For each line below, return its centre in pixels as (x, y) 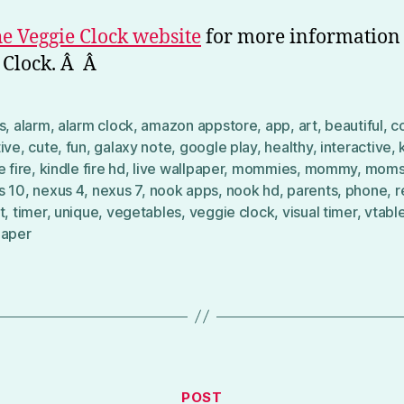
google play (218, 147)
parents (312, 190)
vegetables (144, 211)
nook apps (184, 190)
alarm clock (96, 125)
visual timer (319, 211)
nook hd (252, 190)
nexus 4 (59, 190)
